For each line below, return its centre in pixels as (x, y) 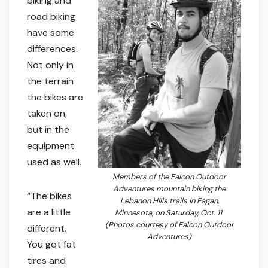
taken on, (47, 113)
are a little (49, 212)
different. (47, 228)
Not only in (50, 65)
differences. (52, 48)
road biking (51, 16)
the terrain (50, 81)
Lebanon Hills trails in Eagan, (169, 201)
